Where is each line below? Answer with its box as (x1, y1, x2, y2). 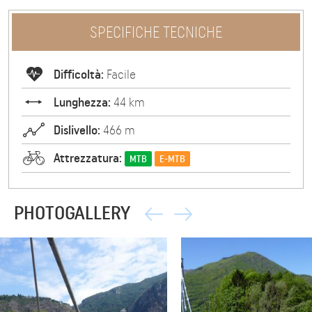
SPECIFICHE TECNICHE (90, 23, 222, 42)
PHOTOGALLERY (14, 201, 130, 224)
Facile (104, 67, 136, 82)
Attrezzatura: (54, 150, 122, 166)
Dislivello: (54, 123, 100, 138)
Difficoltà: (54, 67, 104, 82)
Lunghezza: (54, 95, 111, 110)
